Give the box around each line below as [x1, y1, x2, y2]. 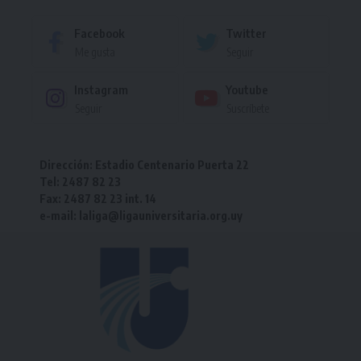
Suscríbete [226, 102, 269, 115]
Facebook [74, 26, 125, 40]
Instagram [74, 82, 128, 97]
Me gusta [75, 45, 115, 59]
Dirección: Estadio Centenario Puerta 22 [39, 158, 249, 172]
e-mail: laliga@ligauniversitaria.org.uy [39, 209, 243, 222]
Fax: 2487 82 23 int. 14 [39, 192, 156, 205]
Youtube [225, 82, 268, 97]
